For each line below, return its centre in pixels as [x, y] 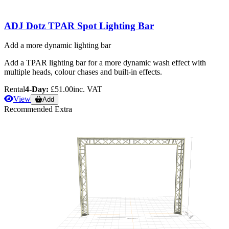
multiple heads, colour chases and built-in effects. [83, 72]
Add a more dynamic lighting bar [58, 45]
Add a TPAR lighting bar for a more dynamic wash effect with [105, 63]
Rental [15, 89]
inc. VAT [88, 89]
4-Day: [37, 89]
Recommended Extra [38, 109]
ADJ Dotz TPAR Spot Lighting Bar [79, 26]
